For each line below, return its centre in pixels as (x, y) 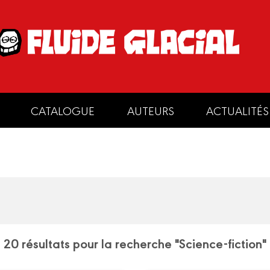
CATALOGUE (62, 110)
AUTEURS (150, 110)
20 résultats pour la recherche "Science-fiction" (135, 243)
